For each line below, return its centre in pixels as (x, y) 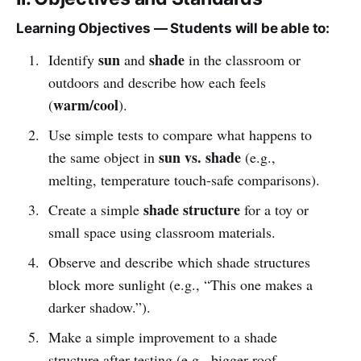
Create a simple (95, 209)
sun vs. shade (199, 157)
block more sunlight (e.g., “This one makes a (180, 284)
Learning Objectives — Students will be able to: (173, 28)
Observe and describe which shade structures (179, 261)
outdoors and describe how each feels (157, 82)
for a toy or (274, 209)
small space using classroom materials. (162, 232)
